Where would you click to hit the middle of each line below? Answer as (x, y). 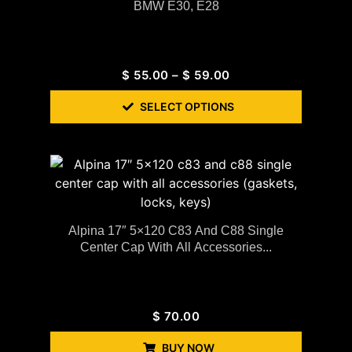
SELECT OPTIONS (187, 106)
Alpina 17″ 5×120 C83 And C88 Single (176, 230)
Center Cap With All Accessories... (176, 247)
